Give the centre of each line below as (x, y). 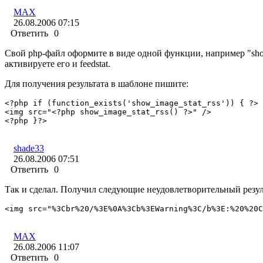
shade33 (29, 149)
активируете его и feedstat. (58, 64)
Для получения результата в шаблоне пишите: (97, 84)
